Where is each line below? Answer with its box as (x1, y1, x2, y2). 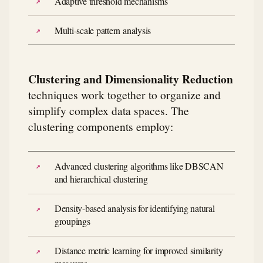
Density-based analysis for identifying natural (54, 202, 215, 215)
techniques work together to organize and (28, 87, 221, 103)
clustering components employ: (28, 119, 173, 134)
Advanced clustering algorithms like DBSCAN (54, 159, 224, 172)
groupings (54, 215, 90, 228)
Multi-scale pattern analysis (54, 23, 151, 36)
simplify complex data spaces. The (28, 103, 189, 119)
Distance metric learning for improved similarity (54, 244, 223, 257)
